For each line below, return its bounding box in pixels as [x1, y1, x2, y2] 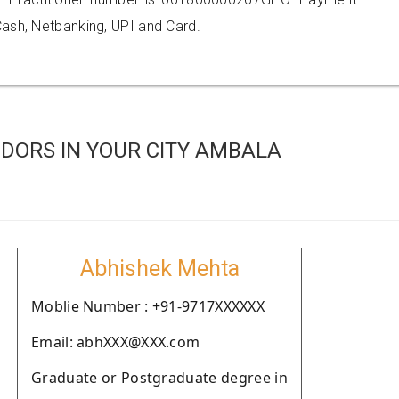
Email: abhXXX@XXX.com [31, 332, 200, 352]
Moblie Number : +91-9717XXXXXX [31, 297, 265, 316]
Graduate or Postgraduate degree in [31, 368, 288, 387]
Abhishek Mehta [79, 256, 240, 281]
